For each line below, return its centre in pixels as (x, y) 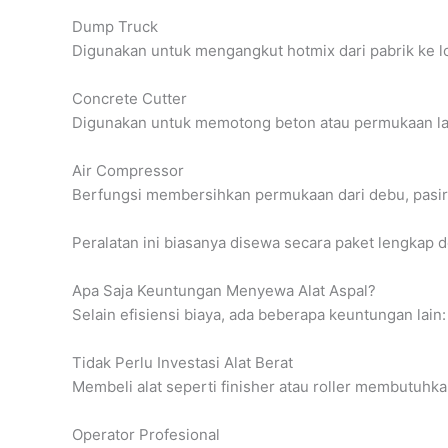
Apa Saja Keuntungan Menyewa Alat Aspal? (224, 290)
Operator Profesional (146, 434)
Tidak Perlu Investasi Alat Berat (182, 362)
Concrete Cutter (129, 98)
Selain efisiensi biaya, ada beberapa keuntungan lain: (259, 314)
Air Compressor (128, 170)
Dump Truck (115, 26)
